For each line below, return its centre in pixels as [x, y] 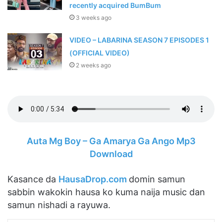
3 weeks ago [94, 18]
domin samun [157, 179]
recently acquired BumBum [115, 5]
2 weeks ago [94, 65]
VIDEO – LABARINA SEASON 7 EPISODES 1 [139, 40]
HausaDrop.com [94, 179]
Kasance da [33, 179]
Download [111, 154]
